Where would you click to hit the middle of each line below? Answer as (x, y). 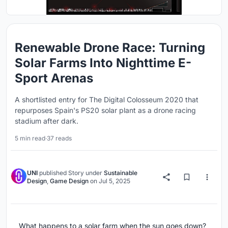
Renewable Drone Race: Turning (110, 48)
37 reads (59, 138)
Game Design (69, 181)
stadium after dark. (47, 121)
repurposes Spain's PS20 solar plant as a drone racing (105, 110)
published (53, 173)
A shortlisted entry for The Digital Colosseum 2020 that (107, 99)
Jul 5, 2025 (115, 181)
